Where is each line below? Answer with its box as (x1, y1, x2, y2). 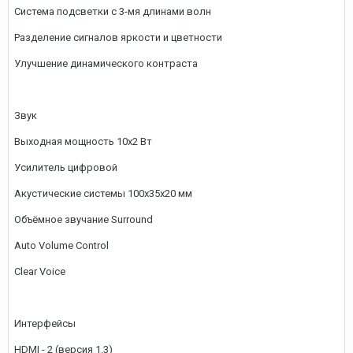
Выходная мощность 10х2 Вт (14, 136, 152, 147)
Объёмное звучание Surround (14, 214, 153, 225)
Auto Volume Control (14, 240, 109, 251)
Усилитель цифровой (14, 162, 117, 173)
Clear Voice (14, 266, 65, 277)
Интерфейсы (14, 318, 76, 329)
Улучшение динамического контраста (14, 58, 198, 69)
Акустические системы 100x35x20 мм (14, 188, 192, 199)
